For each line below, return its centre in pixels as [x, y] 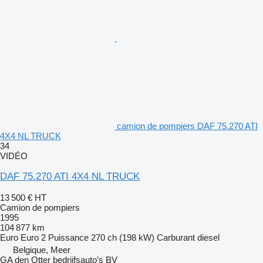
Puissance [68, 238]
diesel [208, 238]
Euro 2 [33, 238]
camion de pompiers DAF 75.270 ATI [187, 126]
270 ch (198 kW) [123, 238]
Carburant [176, 238]
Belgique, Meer [42, 250]
